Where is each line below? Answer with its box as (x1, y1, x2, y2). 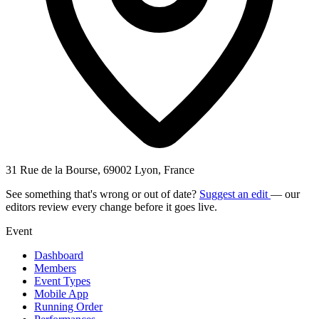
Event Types (34, 274, 90, 287)
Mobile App (34, 287, 88, 300)
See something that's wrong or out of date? (6, 187, 199, 200)
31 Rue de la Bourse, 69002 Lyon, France (6, 163, 194, 176)
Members (34, 261, 76, 274)
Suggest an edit (199, 187, 271, 200)
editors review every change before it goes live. (6, 200, 217, 213)
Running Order (34, 300, 103, 313)
